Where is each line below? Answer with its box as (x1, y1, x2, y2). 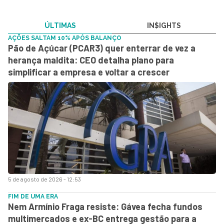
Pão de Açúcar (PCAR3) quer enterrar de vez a (8, 42, 195, 53)
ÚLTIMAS (44, 21, 76, 29)
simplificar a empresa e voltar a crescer (8, 66, 169, 77)
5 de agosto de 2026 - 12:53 (8, 175, 81, 182)
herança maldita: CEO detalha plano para (8, 54, 174, 65)
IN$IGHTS (147, 21, 181, 29)
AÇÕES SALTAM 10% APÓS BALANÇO (8, 34, 121, 41)
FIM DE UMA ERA (8, 193, 58, 200)
